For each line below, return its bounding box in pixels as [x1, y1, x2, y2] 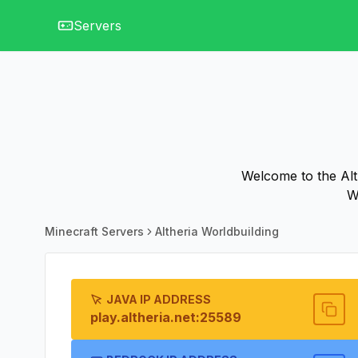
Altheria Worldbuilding [155, 225, 279, 238]
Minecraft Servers [45, 225, 144, 238]
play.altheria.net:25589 [90, 309, 241, 325]
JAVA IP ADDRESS [106, 292, 211, 306]
